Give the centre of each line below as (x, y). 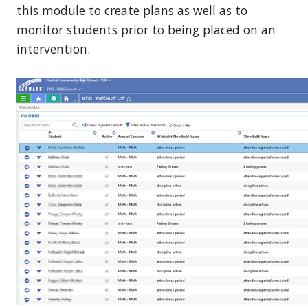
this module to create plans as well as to (132, 10)
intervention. (53, 48)
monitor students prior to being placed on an (146, 29)
